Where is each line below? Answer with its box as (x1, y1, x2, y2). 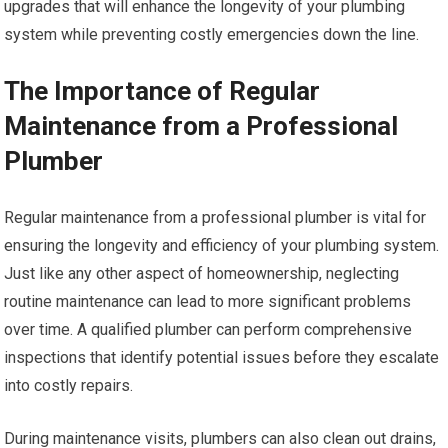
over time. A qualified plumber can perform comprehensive (4, 320, 413, 340)
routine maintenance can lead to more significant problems (4, 292, 412, 312)
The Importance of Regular (4, 76, 321, 107)
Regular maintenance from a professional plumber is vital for (4, 208, 427, 228)
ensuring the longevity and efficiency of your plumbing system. (4, 236, 440, 256)
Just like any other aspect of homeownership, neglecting (4, 264, 400, 284)
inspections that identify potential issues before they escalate (4, 348, 440, 368)
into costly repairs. (4, 376, 134, 396)
